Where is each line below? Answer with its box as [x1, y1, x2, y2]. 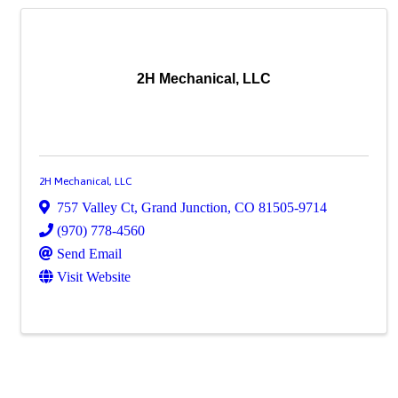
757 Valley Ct [57, 199, 134, 215]
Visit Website [57, 268, 131, 284]
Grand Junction [141, 199, 227, 215]
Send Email [57, 245, 122, 261]
